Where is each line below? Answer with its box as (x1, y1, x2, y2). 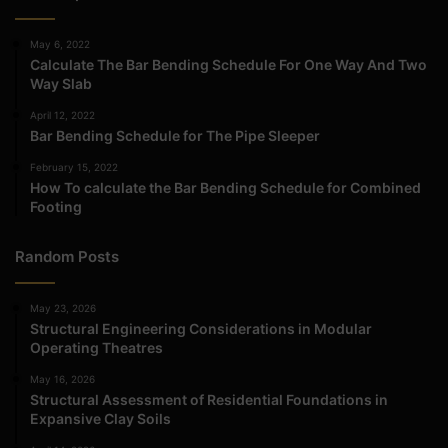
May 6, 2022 (30, 38, 90, 51)
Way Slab (30, 75, 92, 93)
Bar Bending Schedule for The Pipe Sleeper (30, 127, 320, 145)
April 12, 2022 (30, 109, 95, 122)
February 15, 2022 (30, 161, 118, 174)
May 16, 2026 (30, 373, 95, 386)
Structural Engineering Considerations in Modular (30, 320, 372, 338)
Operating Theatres (30, 339, 163, 357)
